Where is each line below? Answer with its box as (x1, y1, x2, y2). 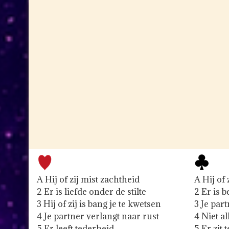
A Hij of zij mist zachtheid (37, 174, 140, 186)
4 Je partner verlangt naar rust (37, 211, 159, 222)
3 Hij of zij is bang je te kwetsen (37, 198, 161, 210)
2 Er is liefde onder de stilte (37, 186, 146, 198)
